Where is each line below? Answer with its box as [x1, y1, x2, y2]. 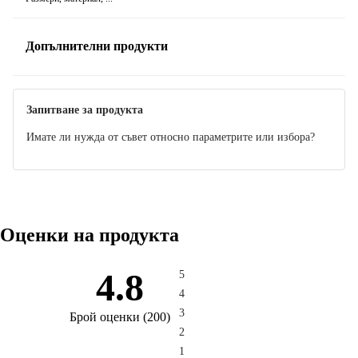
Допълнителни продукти [26, 39, 168, 54]
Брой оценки [70, 309, 140, 324]
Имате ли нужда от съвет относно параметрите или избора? [26, 130, 315, 143]
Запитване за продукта [26, 103, 143, 116]
